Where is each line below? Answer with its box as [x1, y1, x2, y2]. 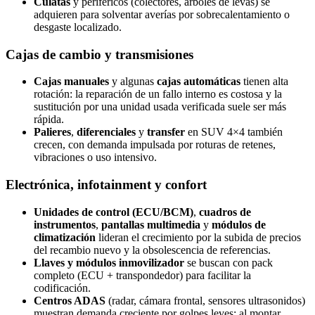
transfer [147, 126, 185, 139]
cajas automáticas [157, 75, 240, 88]
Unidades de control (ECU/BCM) [34, 205, 193, 218]
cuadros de [199, 205, 251, 218]
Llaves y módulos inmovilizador [34, 256, 184, 269]
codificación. [34, 281, 91, 294]
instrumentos [34, 218, 96, 231]
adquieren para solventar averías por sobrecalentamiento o [34, 8, 290, 20]
